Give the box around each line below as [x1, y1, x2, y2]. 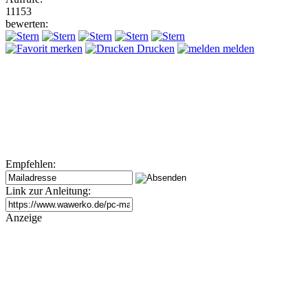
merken [47, 42, 82, 54]
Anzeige [5, 211, 42, 223]
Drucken [134, 42, 175, 54]
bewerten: [5, 17, 48, 30]
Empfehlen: [5, 157, 56, 170]
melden [220, 42, 254, 54]
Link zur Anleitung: [5, 184, 91, 197]
